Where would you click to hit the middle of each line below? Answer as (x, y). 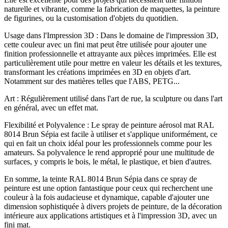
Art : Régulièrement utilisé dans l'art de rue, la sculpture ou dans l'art (113, 99)
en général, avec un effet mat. (51, 108)
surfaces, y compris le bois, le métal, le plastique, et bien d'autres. (108, 162)
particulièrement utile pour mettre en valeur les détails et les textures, (113, 63)
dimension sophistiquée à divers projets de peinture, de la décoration (113, 207)
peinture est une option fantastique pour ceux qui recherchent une (108, 188)
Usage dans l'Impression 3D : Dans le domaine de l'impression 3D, (111, 36)
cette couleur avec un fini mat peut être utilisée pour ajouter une (105, 45)
